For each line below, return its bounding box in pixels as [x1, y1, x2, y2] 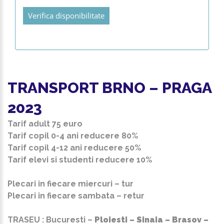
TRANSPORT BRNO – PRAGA [7, 79, 211, 96]
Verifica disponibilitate [28, 10, 104, 20]
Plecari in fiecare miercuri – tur [7, 179, 133, 188]
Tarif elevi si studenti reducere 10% [7, 155, 152, 164]
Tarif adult [7, 119, 52, 128]
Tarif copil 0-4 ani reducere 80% [7, 131, 138, 140]
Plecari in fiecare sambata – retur [7, 191, 144, 200]
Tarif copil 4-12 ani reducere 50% [7, 143, 141, 152]
